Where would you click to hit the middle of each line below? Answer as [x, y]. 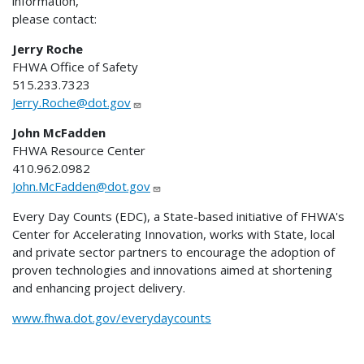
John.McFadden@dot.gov [81, 186]
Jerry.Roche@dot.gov [71, 103]
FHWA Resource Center [79, 151]
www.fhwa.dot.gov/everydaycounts [112, 318]
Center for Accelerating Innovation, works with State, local [173, 234]
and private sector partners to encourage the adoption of [173, 252]
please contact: [54, 19]
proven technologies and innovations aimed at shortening [172, 270]
